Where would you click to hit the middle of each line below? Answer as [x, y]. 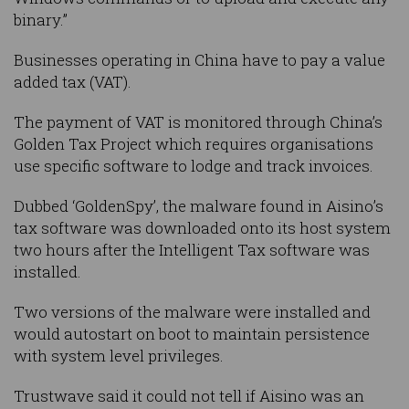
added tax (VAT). [73, 82]
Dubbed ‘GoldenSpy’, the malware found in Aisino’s [199, 206]
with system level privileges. [119, 356]
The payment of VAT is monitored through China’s [198, 122]
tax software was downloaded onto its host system [202, 228]
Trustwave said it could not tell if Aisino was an [189, 396]
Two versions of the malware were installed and [192, 312]
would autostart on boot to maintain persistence [192, 334]
